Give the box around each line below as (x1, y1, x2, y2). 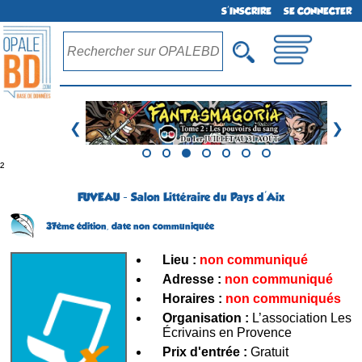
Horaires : (162, 291, 222, 305)
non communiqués (225, 291, 341, 305)
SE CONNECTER (284, 5, 352, 17)
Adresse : (162, 271, 221, 286)
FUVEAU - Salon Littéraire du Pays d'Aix (78, 190, 284, 204)
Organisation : (162, 310, 249, 325)
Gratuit (247, 344, 288, 359)
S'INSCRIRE (221, 5, 272, 17)
